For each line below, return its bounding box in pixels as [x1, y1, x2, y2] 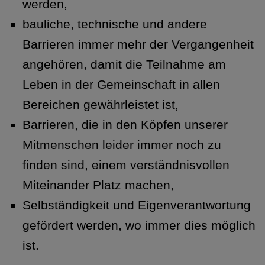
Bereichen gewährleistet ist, [22, 98, 179, 112]
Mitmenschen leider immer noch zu [22, 138, 221, 152]
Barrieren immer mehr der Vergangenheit [22, 37, 254, 51]
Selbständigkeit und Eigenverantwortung [22, 198, 251, 212]
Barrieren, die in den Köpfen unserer [22, 118, 228, 132]
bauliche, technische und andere [22, 17, 207, 31]
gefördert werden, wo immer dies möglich [22, 218, 256, 232]
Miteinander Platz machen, [22, 178, 174, 192]
